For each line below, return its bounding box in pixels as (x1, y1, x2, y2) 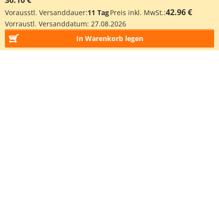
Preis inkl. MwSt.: (110, 8, 166, 17)
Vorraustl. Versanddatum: (5, 19, 91, 28)
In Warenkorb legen (76, 34, 143, 43)
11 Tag (88, 8, 109, 17)
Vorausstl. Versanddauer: (5, 8, 88, 17)
